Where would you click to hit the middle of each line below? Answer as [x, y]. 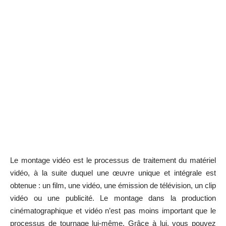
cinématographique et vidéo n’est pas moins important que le [113, 211]
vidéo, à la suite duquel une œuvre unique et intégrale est [113, 173]
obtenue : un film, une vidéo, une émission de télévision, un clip [113, 186]
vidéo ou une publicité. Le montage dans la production [113, 198]
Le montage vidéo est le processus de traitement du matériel [113, 160]
